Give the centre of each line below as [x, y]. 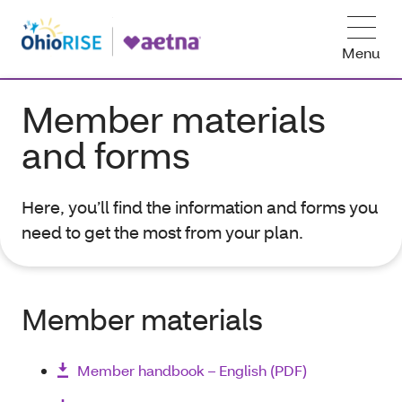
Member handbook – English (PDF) [192, 370]
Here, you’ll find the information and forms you [200, 207]
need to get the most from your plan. [162, 232]
